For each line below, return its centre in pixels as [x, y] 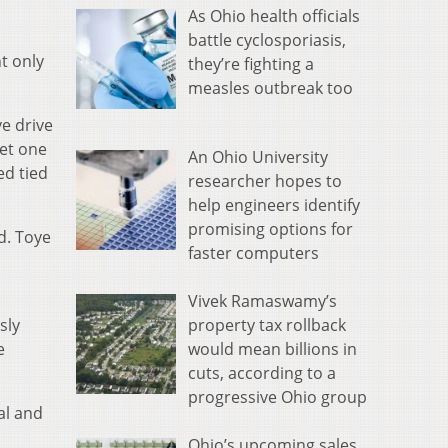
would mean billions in [272, 349]
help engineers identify [274, 205]
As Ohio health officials [274, 16]
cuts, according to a [262, 373]
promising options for [270, 229]
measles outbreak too [270, 88]
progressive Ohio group [277, 397]
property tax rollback [267, 325]
